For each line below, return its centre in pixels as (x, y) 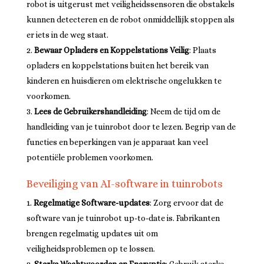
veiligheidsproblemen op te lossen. (90, 249)
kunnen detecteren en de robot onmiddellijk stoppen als (130, 19)
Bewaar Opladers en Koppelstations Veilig (111, 50)
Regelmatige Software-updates (91, 203)
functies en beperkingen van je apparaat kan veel (117, 142)
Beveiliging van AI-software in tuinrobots (124, 184)
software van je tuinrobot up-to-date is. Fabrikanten (123, 218)
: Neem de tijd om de (183, 111)
